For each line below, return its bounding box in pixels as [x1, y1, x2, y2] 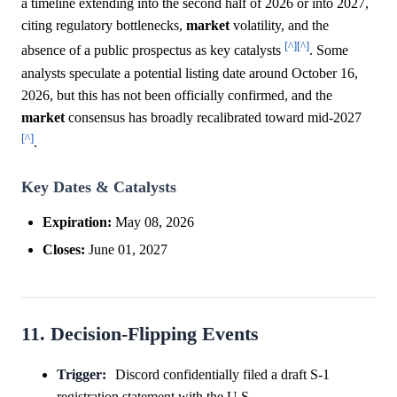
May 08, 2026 [112, 214, 194, 230]
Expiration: [43, 214, 112, 230]
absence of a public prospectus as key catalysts [21, 43, 284, 58]
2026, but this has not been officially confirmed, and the [21, 87, 332, 103]
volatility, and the [230, 18, 329, 34]
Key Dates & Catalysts [21, 177, 176, 196]
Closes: [43, 241, 85, 257]
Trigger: [57, 366, 106, 382]
